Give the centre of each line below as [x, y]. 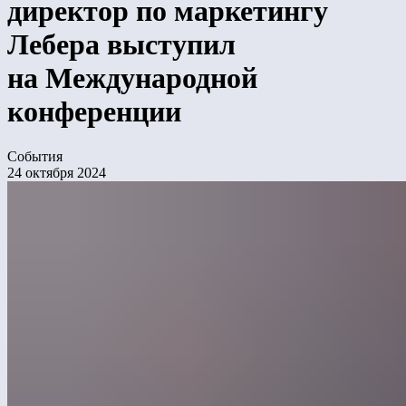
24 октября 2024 [57, 172]
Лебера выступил [121, 45]
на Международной [132, 78]
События [35, 156]
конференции [94, 112]
